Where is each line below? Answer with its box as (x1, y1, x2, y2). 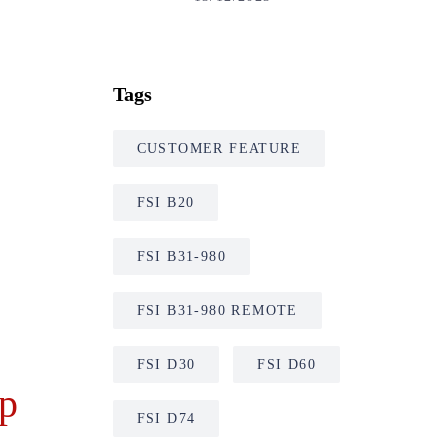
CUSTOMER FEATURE (136, 141, 301, 156)
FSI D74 (136, 411, 196, 426)
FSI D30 (136, 357, 196, 372)
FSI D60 (257, 357, 317, 372)
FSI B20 (136, 195, 195, 210)
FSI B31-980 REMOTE (136, 303, 298, 318)
